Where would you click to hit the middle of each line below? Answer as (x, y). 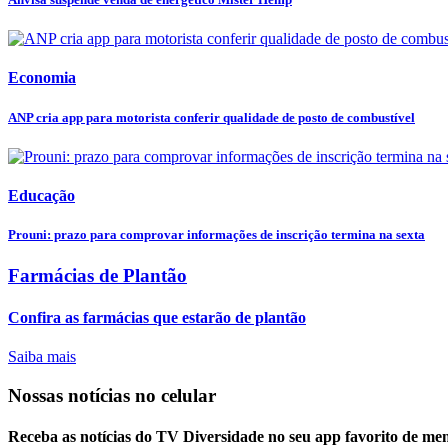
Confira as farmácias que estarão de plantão (157, 317)
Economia (42, 78)
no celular (175, 395)
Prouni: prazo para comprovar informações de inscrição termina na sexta (216, 235)
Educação (41, 196)
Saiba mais (42, 356)
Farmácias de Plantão (97, 276)
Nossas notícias (71, 395)
